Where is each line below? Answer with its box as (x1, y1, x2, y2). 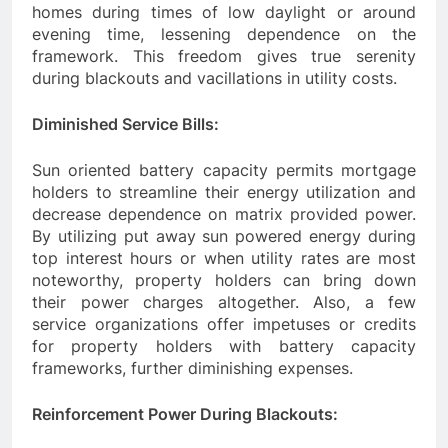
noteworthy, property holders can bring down (32, 270, 416, 291)
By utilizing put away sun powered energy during (32, 226, 416, 247)
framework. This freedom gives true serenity (32, 46, 416, 67)
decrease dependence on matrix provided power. (32, 204, 416, 225)
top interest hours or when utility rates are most (32, 248, 416, 269)
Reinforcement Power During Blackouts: (32, 404, 338, 425)
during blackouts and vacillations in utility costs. (32, 68, 397, 89)
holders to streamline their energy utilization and (32, 182, 416, 203)
